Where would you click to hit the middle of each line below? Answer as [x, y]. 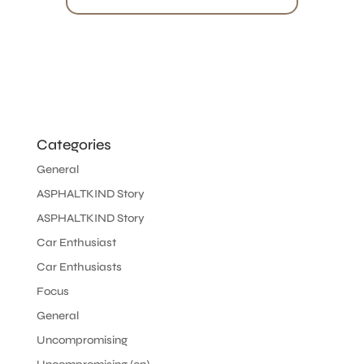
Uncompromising [82, 340]
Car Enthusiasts [79, 267]
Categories [74, 145]
